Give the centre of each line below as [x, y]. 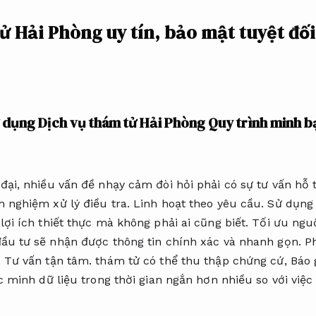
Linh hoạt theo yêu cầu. [199, 204]
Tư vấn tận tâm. [48, 261]
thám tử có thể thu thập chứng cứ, [191, 261]
